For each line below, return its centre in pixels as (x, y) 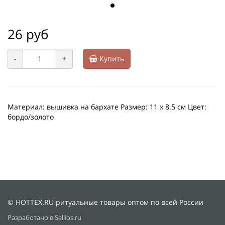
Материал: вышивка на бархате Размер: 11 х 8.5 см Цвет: (107, 107)
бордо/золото (31, 117)
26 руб (28, 34)
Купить (111, 59)
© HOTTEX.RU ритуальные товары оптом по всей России (105, 202)
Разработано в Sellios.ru (44, 218)
